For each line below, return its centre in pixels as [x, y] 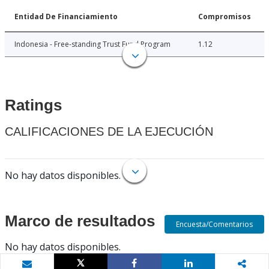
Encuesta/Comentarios [215, 224]
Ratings [33, 105]
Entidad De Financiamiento [66, 17]
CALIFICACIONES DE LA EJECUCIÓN [109, 132]
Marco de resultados [80, 221]
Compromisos [225, 17]
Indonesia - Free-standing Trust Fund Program [92, 44]
